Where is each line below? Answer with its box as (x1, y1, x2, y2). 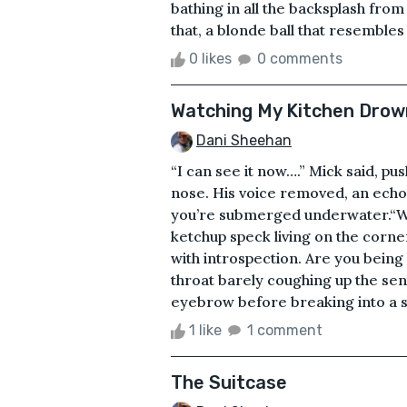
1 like (185, 321, 225, 339)
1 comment (247, 321, 323, 339)
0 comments (257, 49, 342, 67)
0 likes (185, 49, 235, 67)
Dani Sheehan (196, 131, 292, 149)
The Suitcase (171, 371, 287, 393)
